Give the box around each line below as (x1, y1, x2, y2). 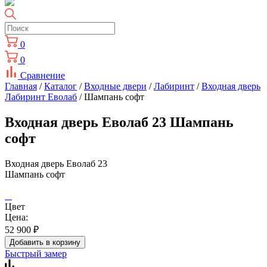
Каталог (44, 81, 77, 91)
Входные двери (84, 81, 147, 91)
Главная (5, 81, 37, 91)
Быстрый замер (5, 248, 67, 259)
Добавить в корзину (10, 237, 80, 247)
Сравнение (20, 70, 65, 80)
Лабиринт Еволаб (5, 92, 77, 102)
